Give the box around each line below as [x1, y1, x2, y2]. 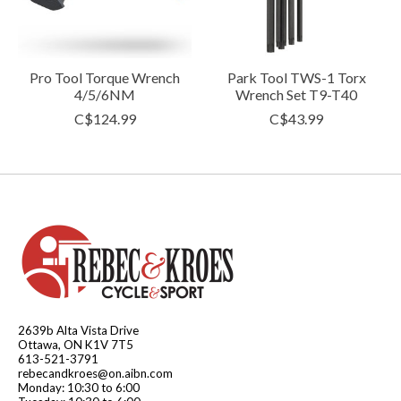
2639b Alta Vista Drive [18, 322, 139, 337]
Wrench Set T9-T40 [235, 85, 357, 103]
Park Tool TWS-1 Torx [226, 68, 366, 86]
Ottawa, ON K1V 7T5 [18, 337, 133, 352]
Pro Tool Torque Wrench [30, 68, 180, 86]
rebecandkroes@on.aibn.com [18, 365, 173, 380]
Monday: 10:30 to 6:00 [18, 380, 140, 395]
